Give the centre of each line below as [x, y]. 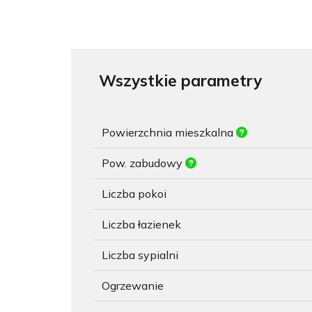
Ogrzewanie [133, 286]
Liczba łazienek [141, 224]
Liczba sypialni [140, 255]
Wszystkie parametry [180, 80]
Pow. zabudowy [143, 163]
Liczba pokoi [134, 194]
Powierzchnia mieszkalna [169, 132]
